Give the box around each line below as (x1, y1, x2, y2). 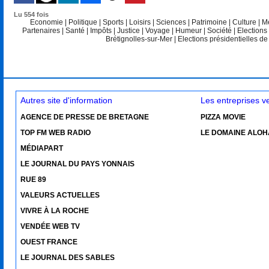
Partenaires (22, 26, 62, 35)
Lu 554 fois (14, 11, 49, 18)
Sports (103, 18, 126, 26)
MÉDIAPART (20, 144, 64, 153)
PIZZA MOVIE (201, 113, 246, 121)
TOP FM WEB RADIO (20, 128, 91, 137)
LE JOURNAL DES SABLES (20, 253, 115, 262)
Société (207, 26, 232, 35)
